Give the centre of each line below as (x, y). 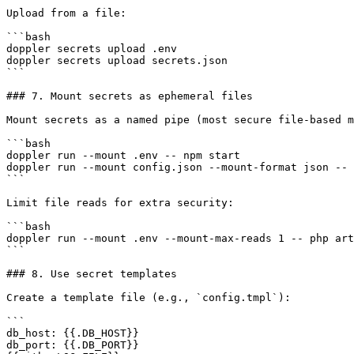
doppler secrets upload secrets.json (117, 60)
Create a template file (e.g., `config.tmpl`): (149, 297)
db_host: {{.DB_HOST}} (73, 333)
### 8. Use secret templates (92, 273)
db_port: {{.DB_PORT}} (73, 345)
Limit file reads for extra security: (120, 202)
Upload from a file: (66, 13)
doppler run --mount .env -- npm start (123, 155)
